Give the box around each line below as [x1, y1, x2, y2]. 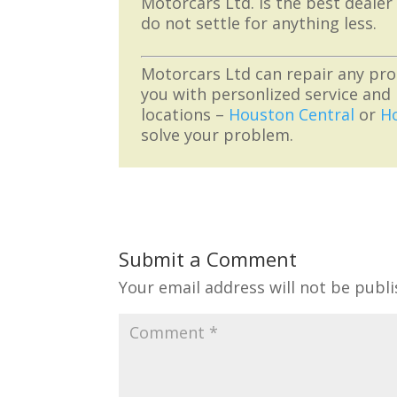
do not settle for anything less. [141, 12, 378, 34]
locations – [141, 104, 230, 125]
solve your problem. [141, 124, 294, 145]
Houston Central [229, 104, 355, 125]
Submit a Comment [119, 245, 298, 272]
